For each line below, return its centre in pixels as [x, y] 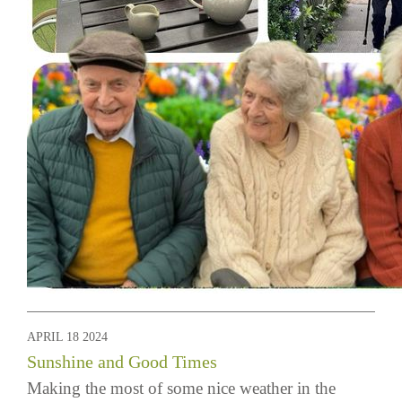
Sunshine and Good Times [122, 362]
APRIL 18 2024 [67, 337]
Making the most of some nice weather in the [181, 388]
